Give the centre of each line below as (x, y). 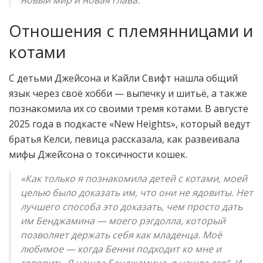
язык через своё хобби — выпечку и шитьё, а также (128, 94)
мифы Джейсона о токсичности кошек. (98, 155)
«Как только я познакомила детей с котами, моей (134, 179)
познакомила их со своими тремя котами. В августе (129, 109)
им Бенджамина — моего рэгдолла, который (123, 221)
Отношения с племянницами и (131, 31)
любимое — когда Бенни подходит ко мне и (121, 249)
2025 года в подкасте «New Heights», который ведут (130, 124)
